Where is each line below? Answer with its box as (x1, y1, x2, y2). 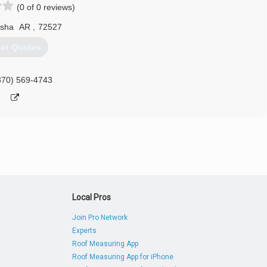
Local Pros (72, 193, 111, 202)
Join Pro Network (72, 213, 128, 222)
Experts (72, 226, 97, 235)
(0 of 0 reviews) (17, 2, 75, 12)
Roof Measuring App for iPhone (72, 253, 174, 261)
